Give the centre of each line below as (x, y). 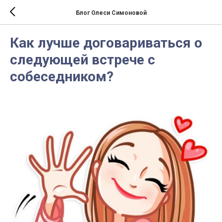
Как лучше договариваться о (106, 43)
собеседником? (62, 77)
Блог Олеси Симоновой (111, 13)
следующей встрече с (83, 60)
